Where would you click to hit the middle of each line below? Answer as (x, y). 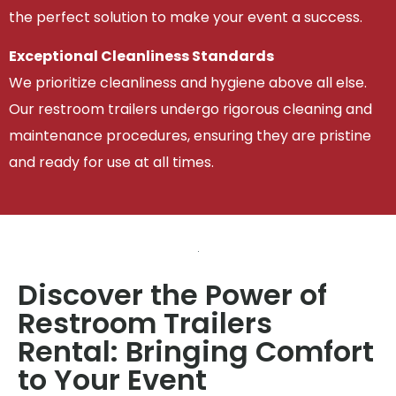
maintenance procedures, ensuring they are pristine (190, 136)
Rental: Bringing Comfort (196, 351)
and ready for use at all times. (111, 163)
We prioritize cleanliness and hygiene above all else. (188, 83)
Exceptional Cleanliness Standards (141, 57)
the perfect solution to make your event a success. (186, 17)
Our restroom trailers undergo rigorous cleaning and (190, 110)
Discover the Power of (172, 294)
